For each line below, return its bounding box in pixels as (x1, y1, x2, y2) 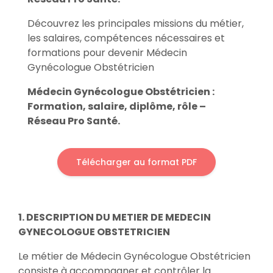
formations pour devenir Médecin (27, 46, 187, 60)
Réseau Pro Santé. (27, 114, 120, 128)
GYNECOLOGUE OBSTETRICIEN (18, 225, 172, 239)
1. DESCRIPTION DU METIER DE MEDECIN (18, 210, 211, 224)
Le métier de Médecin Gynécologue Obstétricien (18, 249, 250, 263)
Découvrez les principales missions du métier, (27, 16, 244, 30)
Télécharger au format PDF (76, 156, 197, 168)
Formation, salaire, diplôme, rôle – (27, 99, 206, 113)
